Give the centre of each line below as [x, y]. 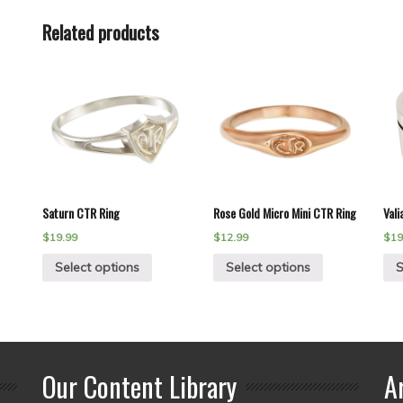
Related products [101, 31]
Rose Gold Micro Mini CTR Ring [284, 212]
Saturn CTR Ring [81, 212]
